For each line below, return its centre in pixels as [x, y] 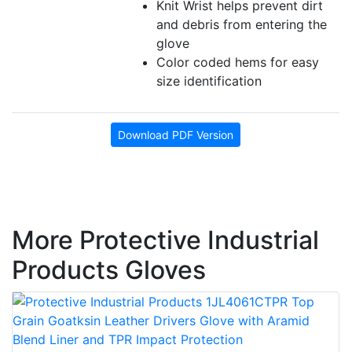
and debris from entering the [242, 25]
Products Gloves [109, 270]
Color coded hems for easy [238, 62]
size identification [209, 81]
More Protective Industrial [165, 240]
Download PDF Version [176, 135]
